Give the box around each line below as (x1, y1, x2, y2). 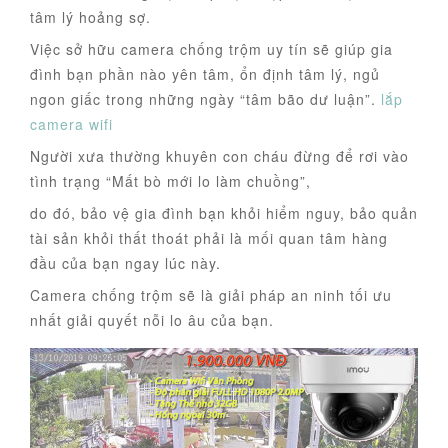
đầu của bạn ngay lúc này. (30, 253, 221, 274)
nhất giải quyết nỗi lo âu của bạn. (30, 310, 274, 331)
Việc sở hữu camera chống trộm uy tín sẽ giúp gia (30, 39, 393, 60)
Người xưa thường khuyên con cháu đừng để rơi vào (30, 146, 409, 167)
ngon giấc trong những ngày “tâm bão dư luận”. (30, 89, 381, 110)
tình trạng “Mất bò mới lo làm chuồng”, (30, 171, 311, 192)
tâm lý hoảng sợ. (30, 7, 151, 28)
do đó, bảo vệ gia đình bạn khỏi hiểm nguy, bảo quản (30, 203, 418, 224)
